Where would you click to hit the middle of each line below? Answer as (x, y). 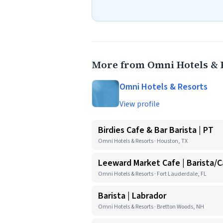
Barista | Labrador (132, 196)
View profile (140, 104)
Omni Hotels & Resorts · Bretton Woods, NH (151, 207)
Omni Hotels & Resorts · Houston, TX (143, 141)
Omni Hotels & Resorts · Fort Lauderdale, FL (152, 174)
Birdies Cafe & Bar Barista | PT (156, 130)
